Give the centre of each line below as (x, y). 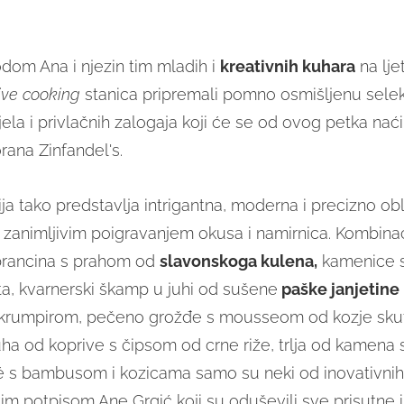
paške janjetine (338, 289)
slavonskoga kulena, (238, 262)
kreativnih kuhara (287, 67)
